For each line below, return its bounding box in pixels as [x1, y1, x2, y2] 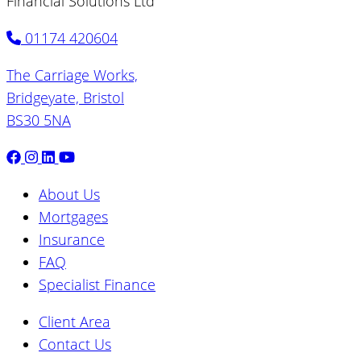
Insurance [39, 229, 105, 249]
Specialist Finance [39, 274, 156, 294]
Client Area [39, 311, 110, 331]
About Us [39, 184, 100, 204]
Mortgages [39, 206, 108, 226]
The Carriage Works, [6, 64, 138, 85]
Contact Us [39, 334, 111, 354]
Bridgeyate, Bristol [6, 87, 124, 107]
